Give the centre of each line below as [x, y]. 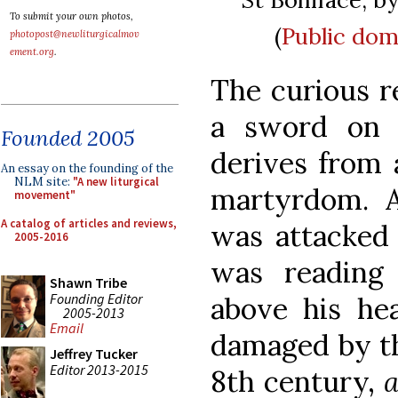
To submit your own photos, [72, 16]
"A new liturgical [116, 182]
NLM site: [44, 182]
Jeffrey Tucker [94, 354]
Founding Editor [96, 298]
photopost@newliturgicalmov [75, 34]
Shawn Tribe [88, 283]
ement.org [32, 52]
